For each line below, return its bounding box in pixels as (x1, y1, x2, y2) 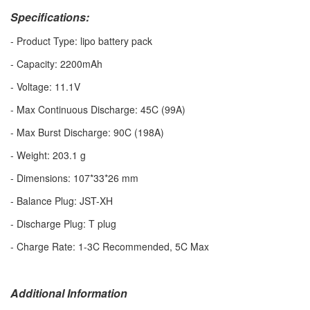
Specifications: (10, 9, 89, 25)
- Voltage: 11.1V (10, 80, 80, 93)
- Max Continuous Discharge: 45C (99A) (10, 102, 185, 116)
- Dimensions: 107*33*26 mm (10, 171, 138, 185)
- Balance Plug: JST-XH (10, 194, 113, 208)
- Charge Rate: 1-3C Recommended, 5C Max (10, 239, 209, 253)
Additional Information (10, 285, 127, 301)
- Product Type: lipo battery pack (10, 34, 152, 48)
